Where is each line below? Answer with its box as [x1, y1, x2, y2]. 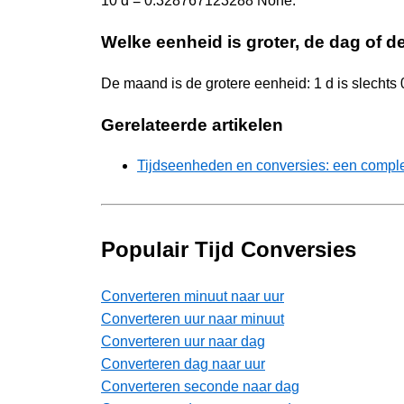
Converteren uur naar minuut [101, 311, 284, 327]
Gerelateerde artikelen [101, 115, 283, 134]
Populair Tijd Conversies [101, 237, 356, 262]
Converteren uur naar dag [101, 334, 265, 350]
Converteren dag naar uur [101, 356, 265, 372]
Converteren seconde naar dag [101, 379, 299, 395]
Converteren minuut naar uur [101, 289, 284, 305]
